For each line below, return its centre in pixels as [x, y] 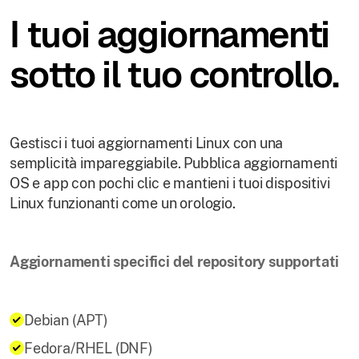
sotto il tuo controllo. [174, 75]
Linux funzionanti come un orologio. [123, 204]
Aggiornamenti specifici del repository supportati [175, 262]
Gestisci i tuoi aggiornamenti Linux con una [147, 143]
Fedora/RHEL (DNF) [89, 349]
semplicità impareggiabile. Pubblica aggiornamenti [174, 163]
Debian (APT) [66, 321]
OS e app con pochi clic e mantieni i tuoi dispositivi [170, 184]
